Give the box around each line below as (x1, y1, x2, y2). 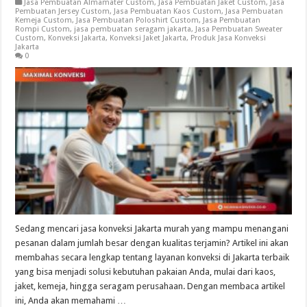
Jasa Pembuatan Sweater (195, 25, 283, 34)
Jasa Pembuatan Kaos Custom (114, 7, 222, 16)
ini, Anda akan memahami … (15, 295, 127, 306)
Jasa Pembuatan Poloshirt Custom (76, 16, 199, 25)
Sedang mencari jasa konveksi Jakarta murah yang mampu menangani (15, 223, 289, 234)
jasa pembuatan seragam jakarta (74, 25, 192, 34)
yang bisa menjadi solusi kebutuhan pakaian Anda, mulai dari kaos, (15, 266, 276, 277)
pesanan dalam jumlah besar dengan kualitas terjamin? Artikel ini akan (15, 237, 289, 248)
